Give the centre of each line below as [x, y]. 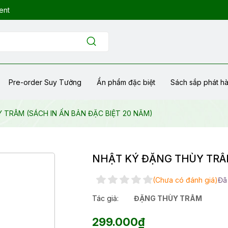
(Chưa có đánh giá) [186, 180]
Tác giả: [106, 198]
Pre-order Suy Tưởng [45, 82]
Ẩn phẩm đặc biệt [126, 82]
